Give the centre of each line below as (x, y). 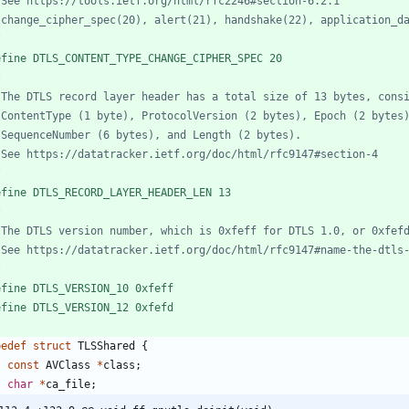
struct (52, 346)
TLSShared (106, 346)
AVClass (68, 366)
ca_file (68, 385)
